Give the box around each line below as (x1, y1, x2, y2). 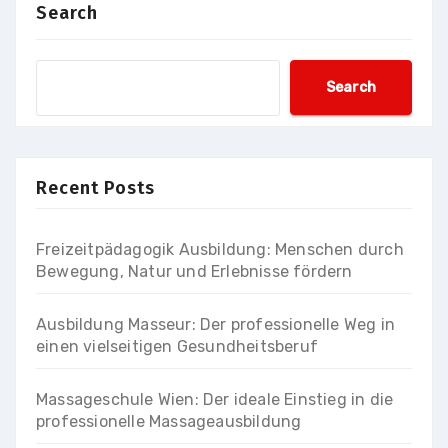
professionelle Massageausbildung (36, 412, 302, 432)
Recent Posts (36, 177, 155, 200)
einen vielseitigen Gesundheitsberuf (36, 337, 318, 357)
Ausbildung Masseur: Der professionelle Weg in (36, 315, 396, 335)
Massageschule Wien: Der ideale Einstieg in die (36, 390, 394, 410)
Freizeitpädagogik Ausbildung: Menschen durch (36, 240, 404, 260)
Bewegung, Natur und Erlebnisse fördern (36, 262, 353, 282)
